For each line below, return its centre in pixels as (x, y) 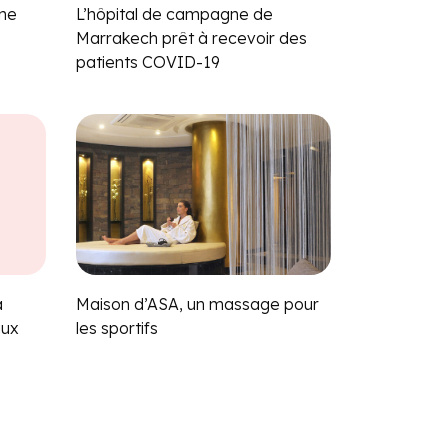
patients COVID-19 (148, 61)
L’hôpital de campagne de (174, 13)
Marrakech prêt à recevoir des (191, 37)
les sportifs (117, 327)
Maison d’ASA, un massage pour (197, 303)
